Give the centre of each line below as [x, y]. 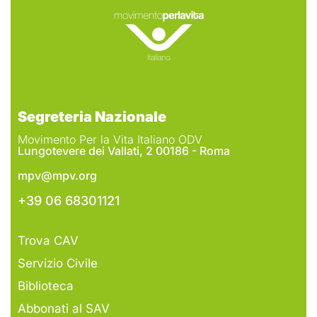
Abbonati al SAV [64, 308]
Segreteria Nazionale [92, 116]
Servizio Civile [58, 263]
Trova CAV [48, 240]
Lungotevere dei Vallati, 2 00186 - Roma [124, 150]
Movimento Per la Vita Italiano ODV [110, 140]
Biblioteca [46, 286]
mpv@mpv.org [57, 176]
